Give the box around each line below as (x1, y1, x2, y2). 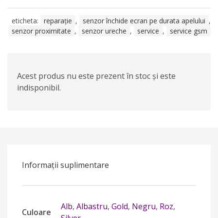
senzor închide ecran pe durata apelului (83, 16, 205, 25)
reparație (44, 16, 72, 25)
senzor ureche (82, 26, 127, 36)
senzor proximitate (12, 26, 71, 36)
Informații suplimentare (22, 160, 109, 170)
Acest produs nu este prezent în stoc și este (17, 71, 176, 81)
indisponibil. (17, 82, 61, 93)
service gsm (170, 26, 207, 36)
